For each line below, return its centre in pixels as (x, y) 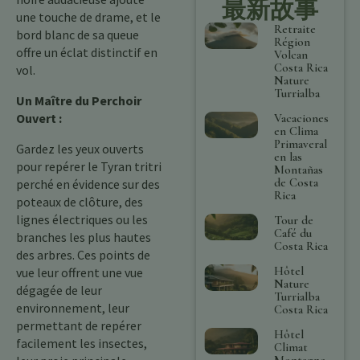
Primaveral (301, 143)
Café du (293, 233)
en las (288, 156)
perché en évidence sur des (88, 184)
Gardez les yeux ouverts (80, 149)
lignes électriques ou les (82, 219)
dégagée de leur (59, 290)
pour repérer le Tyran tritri (89, 166)
